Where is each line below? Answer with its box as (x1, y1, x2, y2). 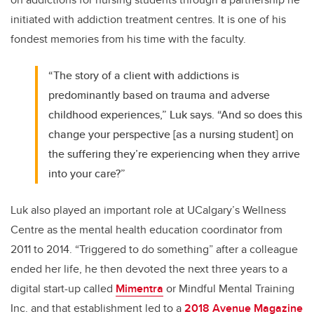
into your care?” (48, 165, 126, 182)
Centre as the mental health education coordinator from (11, 221, 282, 238)
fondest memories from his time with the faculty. (11, 31, 246, 48)
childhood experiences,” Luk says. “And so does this (48, 107, 303, 123)
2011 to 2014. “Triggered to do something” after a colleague (11, 241, 298, 258)
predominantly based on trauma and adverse (48, 87, 271, 104)
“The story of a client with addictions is (48, 67, 240, 84)
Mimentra (116, 280, 163, 297)
